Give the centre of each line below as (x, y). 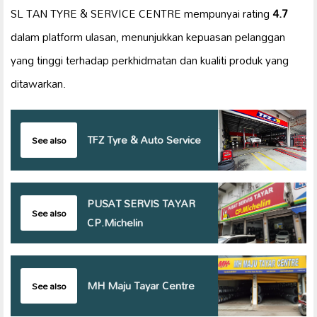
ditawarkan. (38, 83)
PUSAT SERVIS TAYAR (141, 203)
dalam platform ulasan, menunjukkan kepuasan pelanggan (148, 36)
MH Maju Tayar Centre (141, 285)
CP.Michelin (115, 222)
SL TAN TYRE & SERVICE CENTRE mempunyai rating (142, 13)
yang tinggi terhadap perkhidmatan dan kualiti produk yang (150, 60)
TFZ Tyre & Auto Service (144, 139)
